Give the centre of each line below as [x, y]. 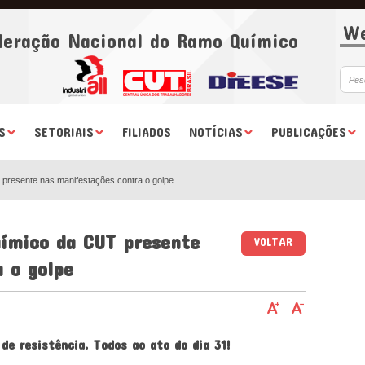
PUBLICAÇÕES [308, 132]
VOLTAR [274, 242]
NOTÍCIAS [215, 132]
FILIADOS [146, 132]
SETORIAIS [64, 132]
